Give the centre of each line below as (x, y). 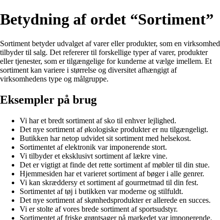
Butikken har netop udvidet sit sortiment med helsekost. (105, 138)
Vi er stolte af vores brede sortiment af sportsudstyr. (99, 209)
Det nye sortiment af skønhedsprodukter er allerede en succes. (115, 200)
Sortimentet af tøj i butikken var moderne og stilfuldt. (101, 191)
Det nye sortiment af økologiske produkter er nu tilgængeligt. (114, 129)
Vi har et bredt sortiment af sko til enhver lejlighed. (98, 120)
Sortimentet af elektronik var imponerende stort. (93, 147)
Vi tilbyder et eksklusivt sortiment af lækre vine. (94, 156)
